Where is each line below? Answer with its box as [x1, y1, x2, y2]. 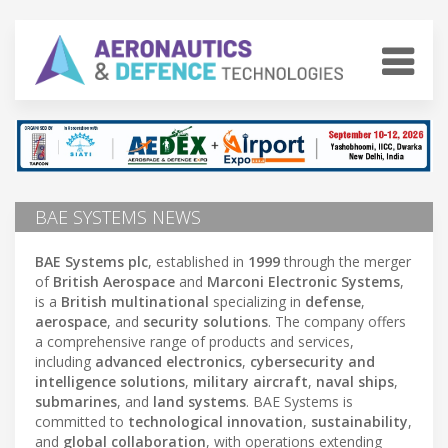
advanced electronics [95, 351, 242, 371]
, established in [148, 251, 248, 271]
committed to [35, 411, 128, 431]
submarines [35, 391, 117, 411]
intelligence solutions [35, 371, 185, 391]
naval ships [316, 371, 394, 391]
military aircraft [193, 371, 308, 391]
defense [305, 291, 361, 311]
